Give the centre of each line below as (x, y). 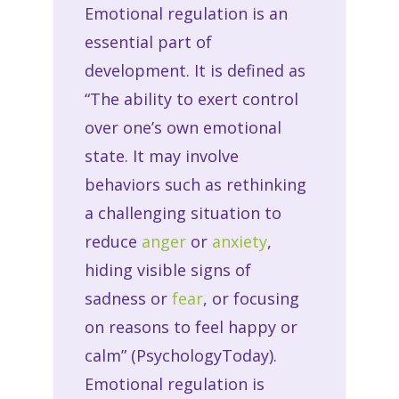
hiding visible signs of (167, 269)
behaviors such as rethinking (195, 184)
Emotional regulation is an (186, 13)
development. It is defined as (195, 70)
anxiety (239, 241)
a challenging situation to (183, 212)
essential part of (148, 41)
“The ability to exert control (191, 98)
